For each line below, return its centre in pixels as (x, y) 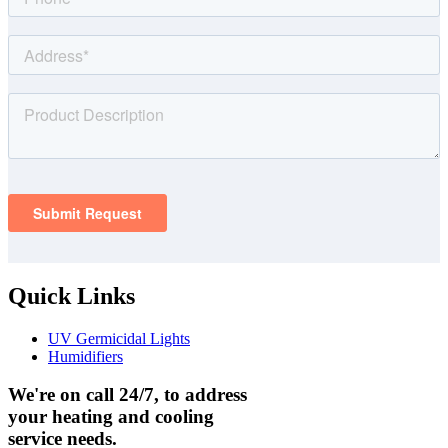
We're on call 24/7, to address (127, 395)
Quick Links (71, 295)
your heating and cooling (111, 417)
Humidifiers (85, 356)
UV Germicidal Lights (119, 338)
